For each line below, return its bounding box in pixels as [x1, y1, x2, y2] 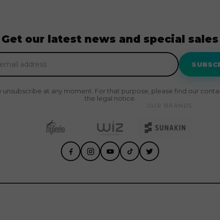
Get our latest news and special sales [1, 33, 219, 45]
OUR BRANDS [147, 102, 192, 109]
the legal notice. [84, 95, 136, 102]
